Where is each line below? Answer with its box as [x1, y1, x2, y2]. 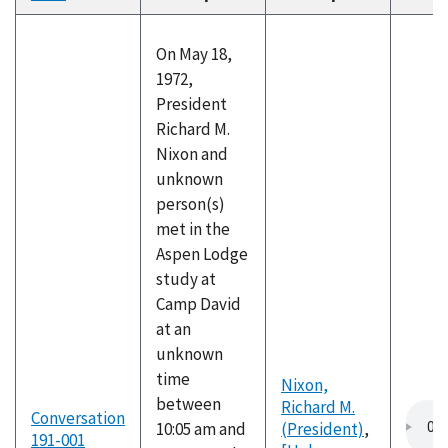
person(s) [156, 193, 225, 215]
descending [66, 5, 154, 27]
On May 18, [156, 43, 232, 65]
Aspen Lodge [156, 243, 248, 265]
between [156, 393, 221, 415]
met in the [156, 218, 230, 240]
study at [156, 268, 216, 290]
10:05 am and [156, 418, 246, 440]
